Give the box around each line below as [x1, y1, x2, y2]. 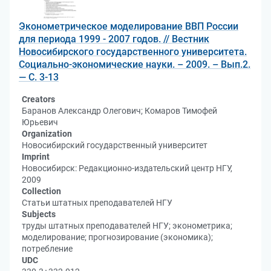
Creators [22, 94, 55, 104]
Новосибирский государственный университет [22, 140, 207, 150]
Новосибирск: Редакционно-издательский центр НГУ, [22, 163, 232, 173]
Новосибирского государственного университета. [19, 46, 247, 57]
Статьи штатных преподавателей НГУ [22, 198, 172, 207]
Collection [22, 186, 61, 196]
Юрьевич [22, 117, 58, 127]
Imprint [22, 152, 50, 162]
